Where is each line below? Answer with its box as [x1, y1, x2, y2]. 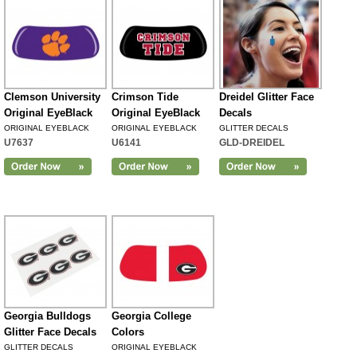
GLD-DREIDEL [219, 137, 284, 148]
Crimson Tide [112, 91, 178, 103]
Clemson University [4, 91, 100, 103]
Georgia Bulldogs [4, 310, 91, 322]
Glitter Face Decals [4, 326, 96, 338]
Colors [112, 326, 144, 338]
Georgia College [112, 310, 191, 322]
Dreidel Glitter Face [219, 91, 314, 103]
